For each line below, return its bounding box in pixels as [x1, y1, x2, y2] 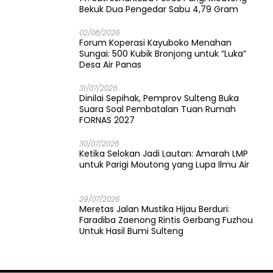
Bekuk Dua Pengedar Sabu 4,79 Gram [79, 3, 238, 15]
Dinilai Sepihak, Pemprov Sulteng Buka [79, 92, 239, 104]
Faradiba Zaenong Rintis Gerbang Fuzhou [79, 214, 253, 226]
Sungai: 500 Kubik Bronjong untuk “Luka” [79, 48, 246, 60]
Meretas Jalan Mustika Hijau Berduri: [79, 203, 230, 215]
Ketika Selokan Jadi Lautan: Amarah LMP [79, 147, 248, 160]
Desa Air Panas [79, 58, 141, 71]
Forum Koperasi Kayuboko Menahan [79, 37, 232, 49]
